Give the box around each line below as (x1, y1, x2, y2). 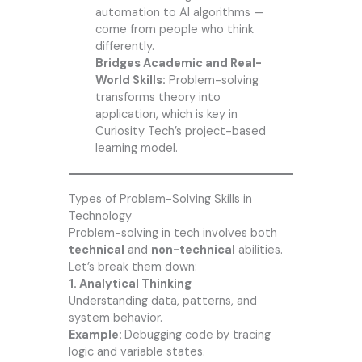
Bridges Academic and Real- (95, 56, 262, 72)
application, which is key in (95, 107, 238, 123)
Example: (68, 327, 124, 343)
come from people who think (95, 22, 254, 38)
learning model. (95, 141, 178, 157)
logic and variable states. (68, 344, 205, 360)
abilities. (234, 242, 283, 259)
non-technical (150, 242, 235, 259)
